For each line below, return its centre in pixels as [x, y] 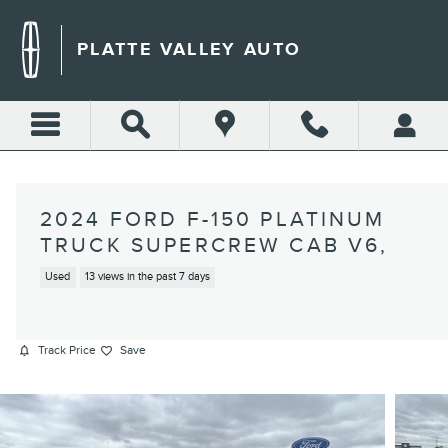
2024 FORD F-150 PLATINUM [213, 219]
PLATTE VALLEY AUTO [189, 49]
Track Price [67, 350]
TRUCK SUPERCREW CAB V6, [214, 245]
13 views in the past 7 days [147, 277]
